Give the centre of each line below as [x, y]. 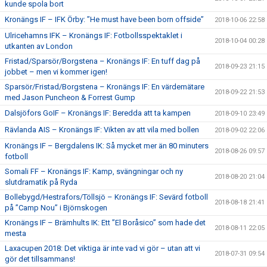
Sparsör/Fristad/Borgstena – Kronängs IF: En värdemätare [105, 87]
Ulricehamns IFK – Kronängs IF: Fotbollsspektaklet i [94, 35]
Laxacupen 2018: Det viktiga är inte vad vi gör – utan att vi [103, 248]
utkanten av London [39, 46]
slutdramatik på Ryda [41, 182]
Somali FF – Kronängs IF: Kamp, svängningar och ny [94, 171]
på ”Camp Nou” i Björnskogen [56, 208]
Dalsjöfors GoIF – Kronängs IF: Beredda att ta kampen [98, 113]
